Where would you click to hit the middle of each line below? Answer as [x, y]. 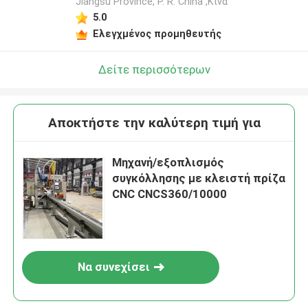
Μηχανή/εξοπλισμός [168, 163]
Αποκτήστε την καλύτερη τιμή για [154, 123]
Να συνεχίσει [113, 267]
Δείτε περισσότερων [154, 69]
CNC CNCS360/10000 [170, 194]
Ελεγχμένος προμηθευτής [157, 33]
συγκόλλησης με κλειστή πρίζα [199, 178]
